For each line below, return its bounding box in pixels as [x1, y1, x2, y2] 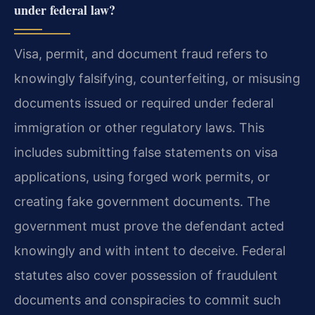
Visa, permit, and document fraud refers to [14, 46, 268, 61]
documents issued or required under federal [14, 95, 274, 110]
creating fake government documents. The [14, 193, 270, 209]
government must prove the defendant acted [14, 218, 284, 233]
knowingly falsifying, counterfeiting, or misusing [14, 70, 300, 86]
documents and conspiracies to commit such [14, 292, 281, 307]
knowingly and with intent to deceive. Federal [14, 243, 285, 258]
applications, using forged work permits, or [14, 169, 270, 184]
